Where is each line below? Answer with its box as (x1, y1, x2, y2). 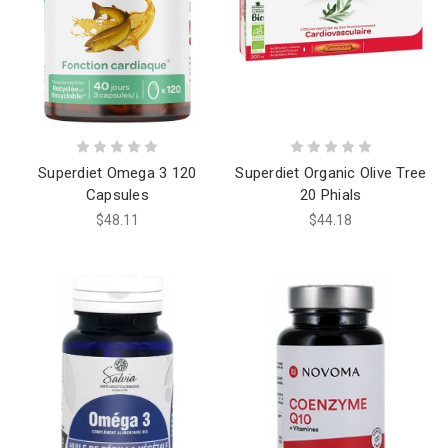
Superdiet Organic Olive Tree (235, 163, 427, 182)
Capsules (85, 185, 149, 204)
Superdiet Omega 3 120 (38, 163, 197, 182)
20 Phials (300, 185, 362, 204)
